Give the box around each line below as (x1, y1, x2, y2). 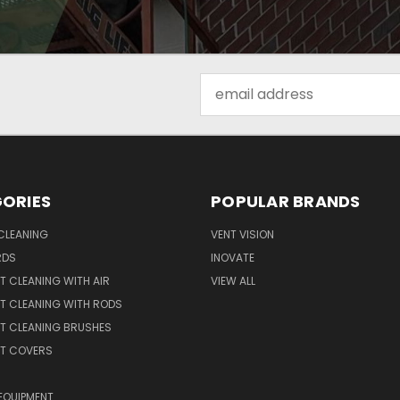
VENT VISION (211, 226, 274, 242)
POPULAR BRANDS (211, 189, 361, 212)
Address (200, 94, 257, 115)
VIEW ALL (211, 272, 255, 288)
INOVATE (211, 249, 254, 265)
